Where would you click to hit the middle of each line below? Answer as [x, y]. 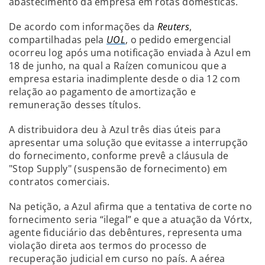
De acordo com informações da [83, 26]
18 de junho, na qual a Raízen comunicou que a [118, 65]
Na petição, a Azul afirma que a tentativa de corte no [130, 206]
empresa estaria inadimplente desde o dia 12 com [125, 78]
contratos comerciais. [59, 181]
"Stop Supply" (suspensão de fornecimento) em [118, 168]
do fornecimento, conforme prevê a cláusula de [119, 155]
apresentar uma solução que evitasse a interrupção [129, 142]
